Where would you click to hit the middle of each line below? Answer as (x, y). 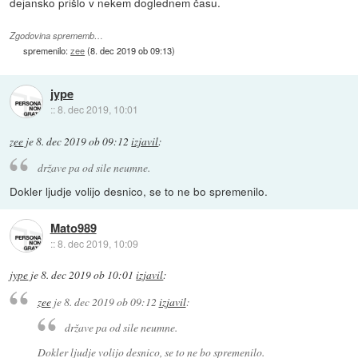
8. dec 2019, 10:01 (97, 109)
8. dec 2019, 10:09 (97, 243)
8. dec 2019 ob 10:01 (88, 275)
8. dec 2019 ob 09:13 (131, 50)
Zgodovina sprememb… (57, 35)
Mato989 (73, 227)
